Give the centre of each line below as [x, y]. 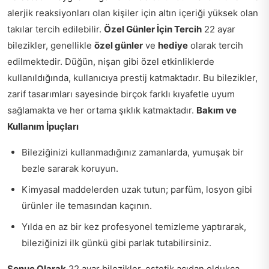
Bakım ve [216, 110]
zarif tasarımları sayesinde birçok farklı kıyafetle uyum [121, 94]
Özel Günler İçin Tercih [153, 29]
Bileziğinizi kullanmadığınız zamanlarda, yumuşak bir [133, 152]
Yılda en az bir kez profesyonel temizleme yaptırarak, [134, 227]
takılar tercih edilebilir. [56, 29]
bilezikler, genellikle [51, 45]
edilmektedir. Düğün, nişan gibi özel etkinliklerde [111, 62]
